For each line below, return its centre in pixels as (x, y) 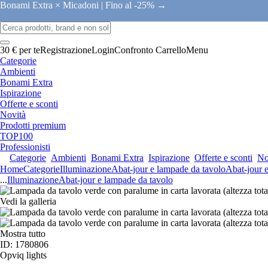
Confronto (134, 50)
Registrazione (66, 50)
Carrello (171, 50)
